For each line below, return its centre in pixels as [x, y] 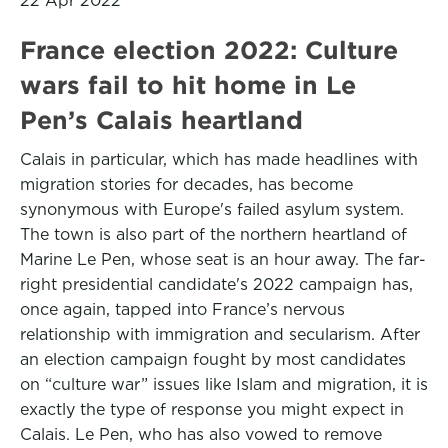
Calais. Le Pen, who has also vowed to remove [201, 434]
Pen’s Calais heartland [161, 120]
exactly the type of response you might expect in [212, 409]
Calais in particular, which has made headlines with [219, 159]
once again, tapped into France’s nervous [182, 309]
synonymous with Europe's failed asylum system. [212, 209]
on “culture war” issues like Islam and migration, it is [224, 384]
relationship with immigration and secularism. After [220, 334]
